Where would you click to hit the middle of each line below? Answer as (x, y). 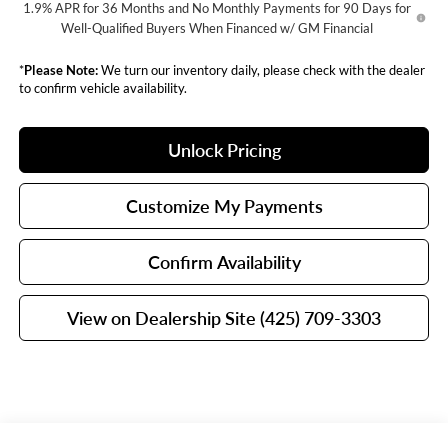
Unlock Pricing (224, 149)
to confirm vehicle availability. (102, 87)
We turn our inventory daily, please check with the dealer (261, 69)
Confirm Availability (224, 261)
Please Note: (60, 69)
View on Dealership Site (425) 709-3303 (224, 317)
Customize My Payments (224, 205)
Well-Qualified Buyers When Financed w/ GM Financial (217, 27)
